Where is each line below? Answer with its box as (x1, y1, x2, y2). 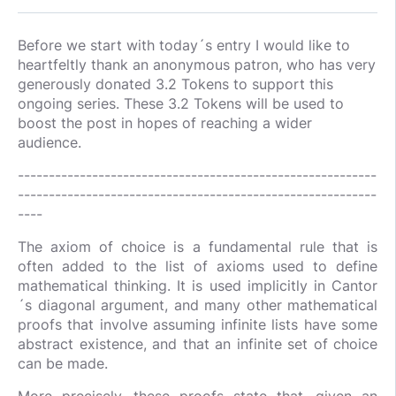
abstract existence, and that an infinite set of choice (18, 335, 377, 353)
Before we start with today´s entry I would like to (18, 36, 350, 54)
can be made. (18, 354, 108, 372)
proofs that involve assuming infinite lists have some (18, 316, 377, 333)
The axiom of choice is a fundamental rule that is (18, 238, 377, 255)
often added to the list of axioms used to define (18, 257, 377, 275)
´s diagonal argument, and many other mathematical (18, 296, 377, 314)
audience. (18, 133, 90, 151)
